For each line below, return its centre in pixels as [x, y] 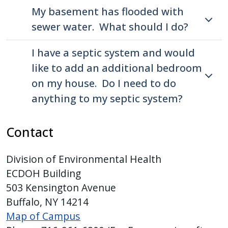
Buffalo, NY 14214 [49, 202]
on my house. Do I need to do [104, 83]
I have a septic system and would [113, 53]
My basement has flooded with [108, 12]
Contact [30, 132]
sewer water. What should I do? [110, 27]
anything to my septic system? [107, 99]
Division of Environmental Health [84, 159]
